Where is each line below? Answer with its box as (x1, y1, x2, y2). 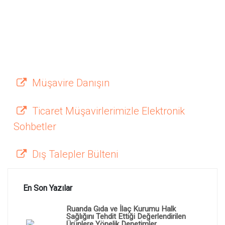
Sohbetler (14, 120, 56, 133)
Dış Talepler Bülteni (30, 148, 118, 160)
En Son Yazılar (23, 183, 72, 193)
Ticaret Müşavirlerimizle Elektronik (30, 104, 185, 117)
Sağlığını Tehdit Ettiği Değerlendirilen (66, 211, 186, 221)
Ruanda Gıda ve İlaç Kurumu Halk (66, 204, 176, 213)
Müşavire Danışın (30, 76, 109, 89)
